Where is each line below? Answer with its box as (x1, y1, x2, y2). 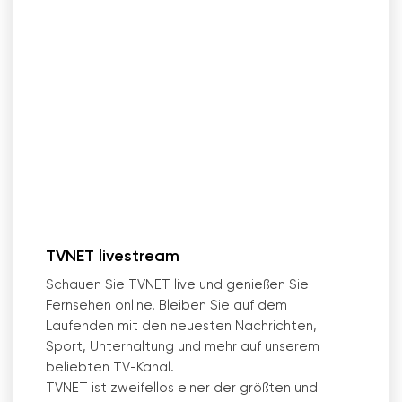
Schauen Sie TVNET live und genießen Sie (46, 278, 309, 292)
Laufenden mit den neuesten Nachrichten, (46, 319, 317, 333)
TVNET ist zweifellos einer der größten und (46, 381, 318, 395)
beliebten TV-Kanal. (46, 361, 174, 374)
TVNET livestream (46, 249, 179, 265)
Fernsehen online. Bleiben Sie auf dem (46, 299, 287, 312)
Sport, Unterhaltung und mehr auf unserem (46, 340, 319, 354)
